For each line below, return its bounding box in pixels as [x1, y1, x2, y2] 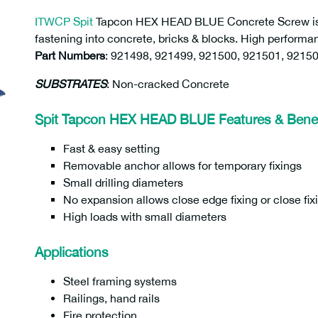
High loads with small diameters [63, 210, 226, 223]
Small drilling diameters [63, 176, 183, 189]
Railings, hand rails [63, 292, 160, 305]
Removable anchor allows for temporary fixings [63, 159, 302, 172]
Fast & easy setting [63, 142, 160, 155]
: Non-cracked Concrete [106, 77, 229, 90]
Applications [35, 244, 109, 260]
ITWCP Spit [35, 15, 93, 28]
